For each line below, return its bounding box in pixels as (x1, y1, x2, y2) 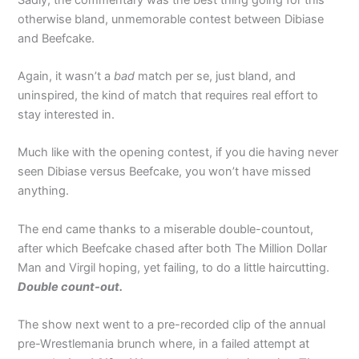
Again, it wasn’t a (18, 68, 115, 83)
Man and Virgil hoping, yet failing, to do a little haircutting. (18, 260, 330, 275)
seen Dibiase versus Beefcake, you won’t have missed (18, 164, 312, 179)
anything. (18, 184, 70, 199)
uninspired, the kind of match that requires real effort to (18, 87, 319, 103)
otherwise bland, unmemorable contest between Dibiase (18, 11, 325, 26)
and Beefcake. (18, 30, 95, 46)
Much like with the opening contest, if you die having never (18, 145, 339, 160)
